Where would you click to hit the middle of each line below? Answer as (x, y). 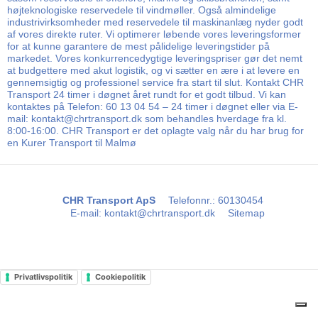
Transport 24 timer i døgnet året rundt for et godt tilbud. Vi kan (147, 94)
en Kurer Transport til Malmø (72, 142)
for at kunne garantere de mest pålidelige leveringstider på (138, 46)
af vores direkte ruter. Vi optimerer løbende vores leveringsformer (154, 34)
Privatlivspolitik (43, 277)
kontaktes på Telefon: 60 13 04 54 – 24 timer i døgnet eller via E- (153, 106)
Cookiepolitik (120, 277)
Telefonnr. (190, 201)
